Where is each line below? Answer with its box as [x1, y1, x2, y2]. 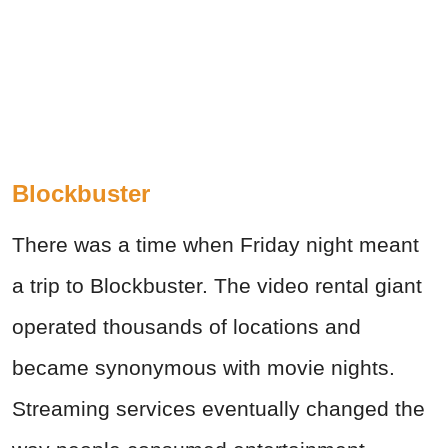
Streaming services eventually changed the [12, 397, 425, 421]
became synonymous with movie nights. [12, 356, 395, 380]
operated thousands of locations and [12, 315, 361, 339]
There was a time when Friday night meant [12, 233, 419, 257]
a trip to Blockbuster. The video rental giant [12, 274, 422, 298]
